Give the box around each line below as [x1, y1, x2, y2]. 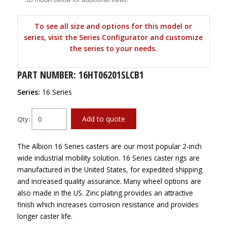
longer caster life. [17, 211, 72, 221]
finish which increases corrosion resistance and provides [17, 200, 199, 209]
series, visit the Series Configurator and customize [24, 32, 203, 42]
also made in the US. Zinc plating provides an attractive [17, 188, 193, 198]
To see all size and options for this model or [34, 21, 193, 31]
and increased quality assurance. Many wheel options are [17, 176, 201, 186]
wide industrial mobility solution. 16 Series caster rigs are [17, 153, 200, 163]
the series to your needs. [69, 44, 158, 53]
